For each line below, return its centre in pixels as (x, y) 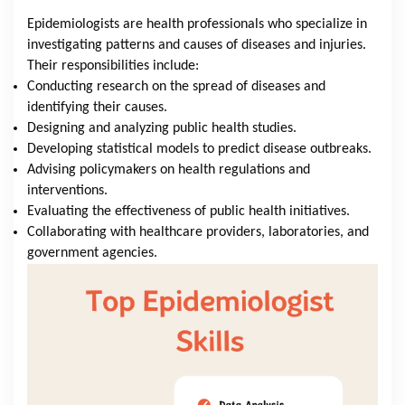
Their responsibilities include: (113, 66)
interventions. (67, 191)
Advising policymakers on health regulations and (169, 170)
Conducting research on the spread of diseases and (176, 87)
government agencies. (92, 254)
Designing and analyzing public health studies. (162, 129)
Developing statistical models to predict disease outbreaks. (199, 150)
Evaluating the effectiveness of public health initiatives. (188, 212)
